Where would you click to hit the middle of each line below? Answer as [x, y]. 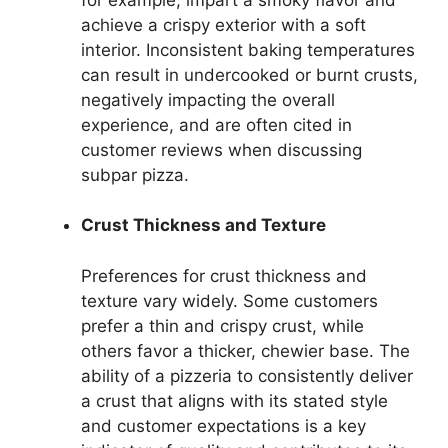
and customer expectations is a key [223, 425]
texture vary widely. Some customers [229, 300]
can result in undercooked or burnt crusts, [249, 74]
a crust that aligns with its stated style [234, 400]
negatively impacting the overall [208, 99]
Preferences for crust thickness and [224, 275]
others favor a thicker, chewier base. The [245, 350]
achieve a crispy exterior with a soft [223, 24]
